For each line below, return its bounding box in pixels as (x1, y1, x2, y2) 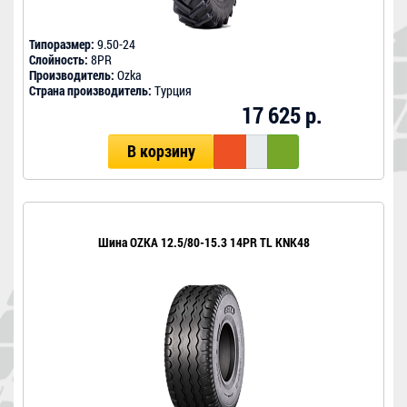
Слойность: (29, 51, 88, 69)
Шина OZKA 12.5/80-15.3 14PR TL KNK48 (97, 233, 310, 252)
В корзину (126, 141, 195, 163)
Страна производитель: (29, 82, 152, 100)
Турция (152, 82, 192, 100)
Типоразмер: (29, 35, 94, 54)
